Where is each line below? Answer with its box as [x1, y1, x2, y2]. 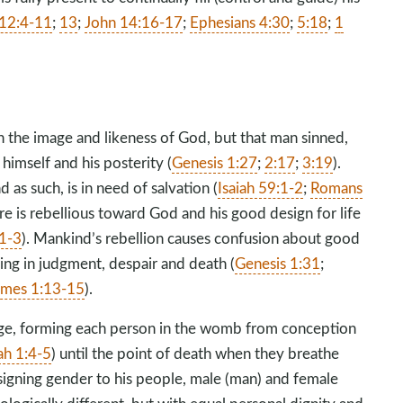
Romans [310, 177, 363, 198]
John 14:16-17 [85, 12, 184, 32]
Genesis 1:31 [235, 253, 321, 273]
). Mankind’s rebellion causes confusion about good [22, 228, 361, 248]
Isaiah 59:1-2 [218, 177, 304, 198]
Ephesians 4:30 [190, 12, 291, 32]
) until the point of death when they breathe [51, 343, 340, 363]
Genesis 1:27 [172, 152, 258, 173]
